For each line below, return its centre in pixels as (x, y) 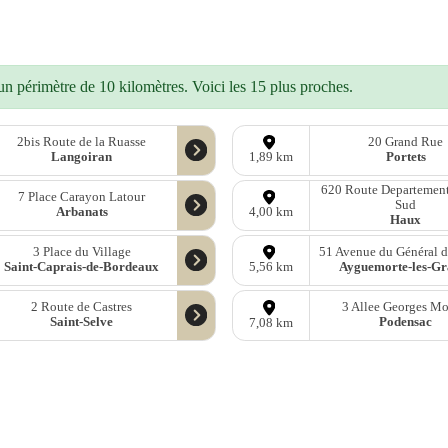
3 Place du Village (81, 252)
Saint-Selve (82, 322)
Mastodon (151, 405)
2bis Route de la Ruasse (82, 142)
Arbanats (81, 212)
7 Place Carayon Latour (82, 197)
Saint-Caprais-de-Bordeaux (82, 267)
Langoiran (82, 157)
